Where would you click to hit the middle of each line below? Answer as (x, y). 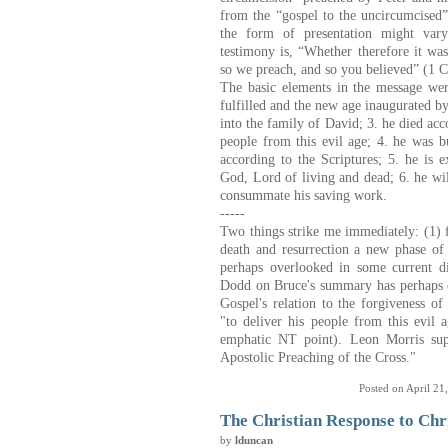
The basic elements (275, 87)
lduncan (254, 439)
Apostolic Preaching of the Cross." (318, 357)
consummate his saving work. (303, 195)
